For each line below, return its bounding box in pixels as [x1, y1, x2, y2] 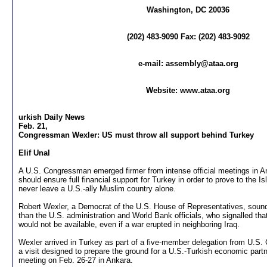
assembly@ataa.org [165, 59, 238, 68]
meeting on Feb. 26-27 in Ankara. [18, 256, 133, 265]
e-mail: [138, 59, 166, 68]
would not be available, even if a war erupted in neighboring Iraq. [18, 220, 240, 229]
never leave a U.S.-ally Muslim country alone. [18, 184, 176, 193]
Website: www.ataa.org [146, 86, 230, 95]
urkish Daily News [18, 113, 85, 122]
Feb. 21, [18, 122, 48, 131]
